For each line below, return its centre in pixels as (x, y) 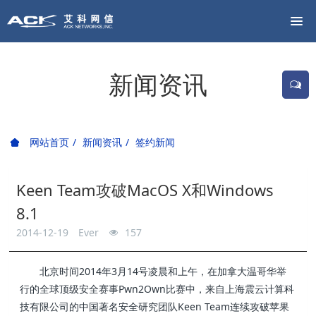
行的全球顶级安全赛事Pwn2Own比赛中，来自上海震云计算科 (157, 289)
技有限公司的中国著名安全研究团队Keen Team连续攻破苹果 (155, 306)
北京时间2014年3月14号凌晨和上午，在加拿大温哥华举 (163, 271)
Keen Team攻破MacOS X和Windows (145, 190)
